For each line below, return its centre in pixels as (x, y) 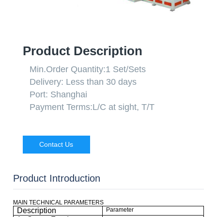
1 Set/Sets (125, 69)
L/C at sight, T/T (123, 107)
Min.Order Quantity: (67, 69)
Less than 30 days (101, 82)
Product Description (82, 51)
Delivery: (47, 82)
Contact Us (56, 144)
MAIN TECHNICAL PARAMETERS (58, 202)
